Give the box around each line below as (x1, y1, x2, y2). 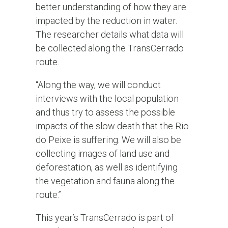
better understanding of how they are (35, 1, 186, 12)
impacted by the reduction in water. (35, 15, 177, 26)
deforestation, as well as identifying (35, 161, 178, 173)
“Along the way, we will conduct (35, 79, 161, 90)
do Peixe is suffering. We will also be (35, 134, 181, 145)
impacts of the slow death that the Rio (35, 120, 189, 131)
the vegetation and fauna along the (35, 175, 175, 186)
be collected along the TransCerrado (35, 42, 184, 53)
